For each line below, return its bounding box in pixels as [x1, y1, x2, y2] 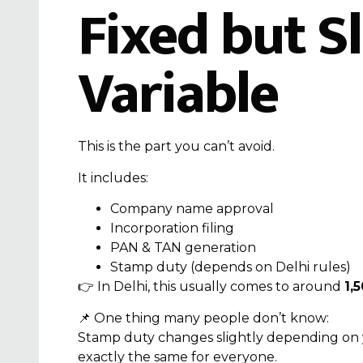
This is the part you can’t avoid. [78, 139, 275, 155]
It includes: [78, 169, 148, 186]
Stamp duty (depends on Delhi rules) [110, 259, 351, 275]
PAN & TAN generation [110, 240, 256, 256]
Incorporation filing [110, 220, 234, 237]
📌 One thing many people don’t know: [78, 310, 329, 326]
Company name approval [110, 201, 274, 217]
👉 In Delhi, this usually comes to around [78, 279, 344, 295]
